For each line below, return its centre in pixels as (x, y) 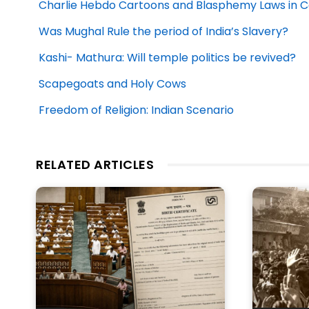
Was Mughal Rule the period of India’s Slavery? (163, 32)
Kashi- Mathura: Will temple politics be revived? (167, 58)
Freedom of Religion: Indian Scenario (136, 110)
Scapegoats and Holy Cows (112, 84)
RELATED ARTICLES (95, 165)
